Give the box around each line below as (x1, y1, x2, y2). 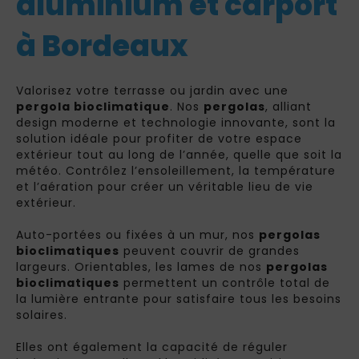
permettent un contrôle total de (119, 275, 330, 291)
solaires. (16, 307, 67, 323)
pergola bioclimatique (16, 99, 170, 115)
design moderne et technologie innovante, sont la (16, 115, 336, 131)
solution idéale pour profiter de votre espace (16, 131, 302, 147)
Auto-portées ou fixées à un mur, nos (16, 227, 259, 243)
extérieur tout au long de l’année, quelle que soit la (16, 147, 342, 163)
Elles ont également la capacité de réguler (16, 339, 288, 355)
